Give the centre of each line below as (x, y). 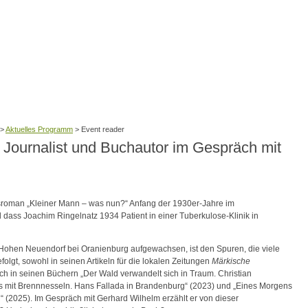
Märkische (231, 261)
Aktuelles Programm (39, 129)
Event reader (103, 129)
